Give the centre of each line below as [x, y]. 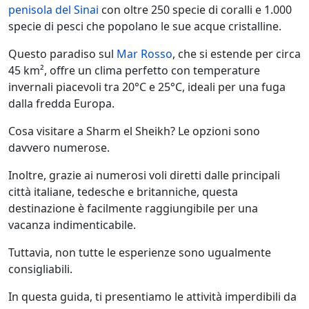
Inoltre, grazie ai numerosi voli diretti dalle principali [144, 176]
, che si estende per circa [237, 54]
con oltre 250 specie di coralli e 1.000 [195, 10]
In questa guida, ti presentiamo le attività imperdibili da [152, 297]
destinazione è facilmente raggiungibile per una [133, 209]
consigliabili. [40, 269]
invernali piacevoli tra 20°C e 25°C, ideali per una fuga [147, 87]
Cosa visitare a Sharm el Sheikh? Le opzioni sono [134, 131]
